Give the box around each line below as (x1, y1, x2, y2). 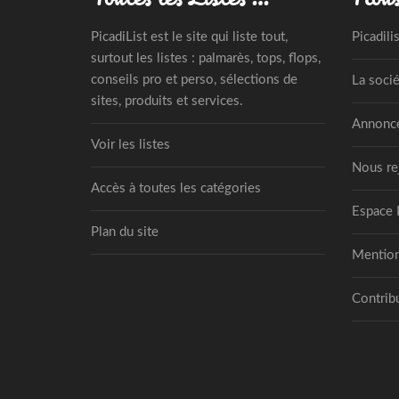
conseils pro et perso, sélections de (91, 72, 297, 86)
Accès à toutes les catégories (91, 181, 261, 195)
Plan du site (91, 224, 159, 239)
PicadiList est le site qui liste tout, (91, 29, 288, 44)
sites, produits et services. (91, 94, 243, 108)
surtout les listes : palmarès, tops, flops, (91, 51, 321, 65)
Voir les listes (91, 137, 170, 151)
